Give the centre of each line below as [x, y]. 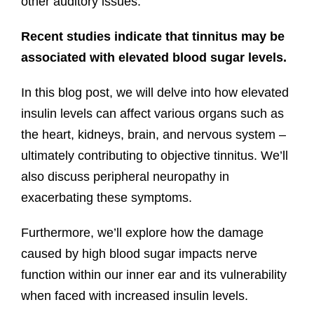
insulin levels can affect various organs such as [152, 113]
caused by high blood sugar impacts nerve [139, 253]
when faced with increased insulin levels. [134, 295]
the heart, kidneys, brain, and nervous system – [153, 134]
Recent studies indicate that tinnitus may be [152, 36]
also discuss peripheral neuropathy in [125, 176]
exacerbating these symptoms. [106, 197]
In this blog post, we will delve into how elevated [155, 92]
